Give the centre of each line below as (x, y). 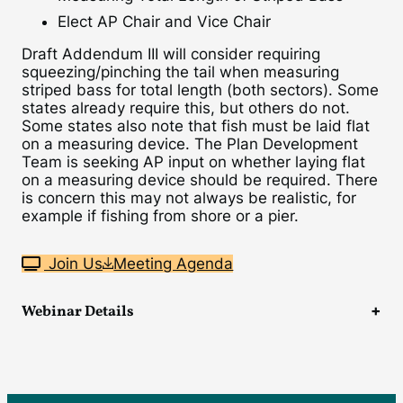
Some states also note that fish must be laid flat (196, 126)
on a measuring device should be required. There (200, 180)
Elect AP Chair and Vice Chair (164, 21)
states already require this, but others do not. (186, 108)
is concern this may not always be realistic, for (189, 198)
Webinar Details (78, 311)
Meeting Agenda (174, 263)
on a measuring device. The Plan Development (190, 144)
